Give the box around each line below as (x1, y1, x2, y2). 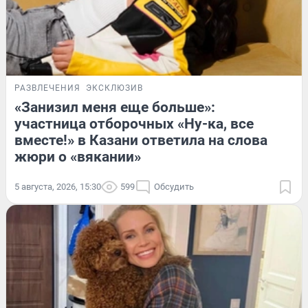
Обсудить (154, 181, 194, 192)
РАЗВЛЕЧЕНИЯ (14, 82, 80, 93)
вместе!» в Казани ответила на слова (14, 131, 267, 148)
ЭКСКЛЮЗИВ (86, 82, 143, 93)
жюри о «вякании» (14, 148, 141, 165)
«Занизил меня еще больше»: (14, 98, 215, 115)
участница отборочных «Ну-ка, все (14, 115, 254, 132)
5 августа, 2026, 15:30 (14, 181, 101, 192)
